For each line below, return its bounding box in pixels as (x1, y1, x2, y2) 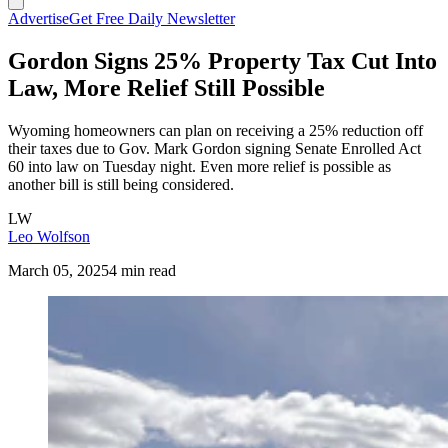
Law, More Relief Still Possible (8, 74, 325, 101)
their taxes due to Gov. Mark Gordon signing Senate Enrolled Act (8, 139, 421, 157)
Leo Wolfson (8, 227, 90, 245)
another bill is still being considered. (8, 175, 234, 193)
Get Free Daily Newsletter (69, 10, 235, 27)
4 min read (109, 261, 176, 279)
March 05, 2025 (8, 261, 109, 279)
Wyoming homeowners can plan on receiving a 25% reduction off (8, 121, 423, 139)
